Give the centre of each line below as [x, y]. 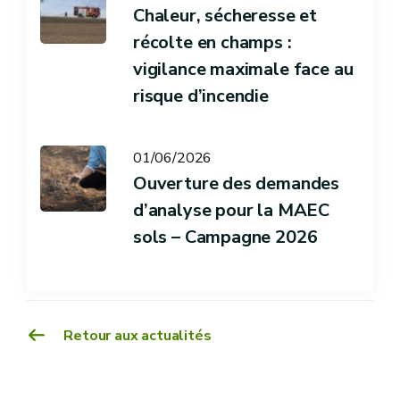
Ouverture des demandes [237, 183]
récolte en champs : [212, 42]
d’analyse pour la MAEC [232, 210]
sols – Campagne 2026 [225, 237]
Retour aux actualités [136, 335]
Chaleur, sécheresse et [225, 15]
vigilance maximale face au [243, 69]
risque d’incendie [201, 96]
